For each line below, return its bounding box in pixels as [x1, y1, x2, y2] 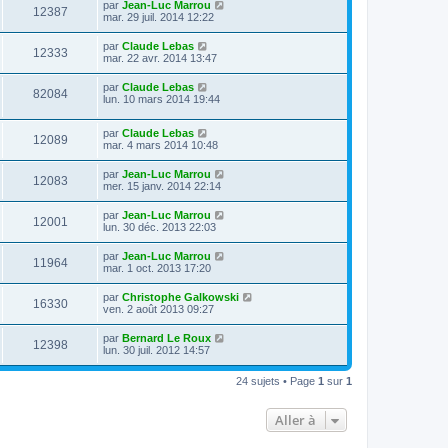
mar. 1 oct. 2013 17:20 [103, 262, 211, 275]
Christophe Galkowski [122, 291, 239, 304]
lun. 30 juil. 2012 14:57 [103, 344, 210, 357]
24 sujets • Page [236, 375, 318, 388]
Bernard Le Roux [122, 332, 211, 345]
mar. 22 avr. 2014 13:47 [103, 51, 217, 64]
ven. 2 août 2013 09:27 [103, 303, 214, 316]
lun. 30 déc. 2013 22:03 [103, 221, 216, 234]
